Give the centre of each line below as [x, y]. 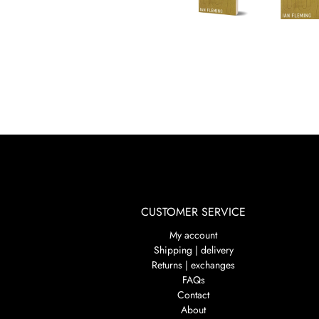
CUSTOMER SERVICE [194, 212]
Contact [194, 295]
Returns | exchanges [194, 265]
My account [194, 235]
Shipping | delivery [193, 250]
